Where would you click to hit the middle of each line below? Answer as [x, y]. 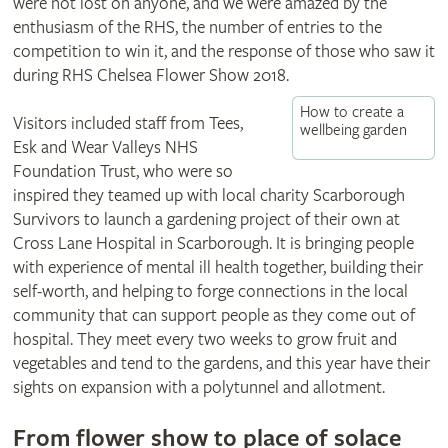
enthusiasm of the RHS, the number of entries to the [197, 27]
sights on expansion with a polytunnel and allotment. [198, 387]
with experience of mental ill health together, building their [217, 267]
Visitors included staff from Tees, [127, 123]
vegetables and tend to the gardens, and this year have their [221, 363]
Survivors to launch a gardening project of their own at [206, 219]
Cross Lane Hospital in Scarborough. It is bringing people [213, 243]
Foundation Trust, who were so [122, 171]
